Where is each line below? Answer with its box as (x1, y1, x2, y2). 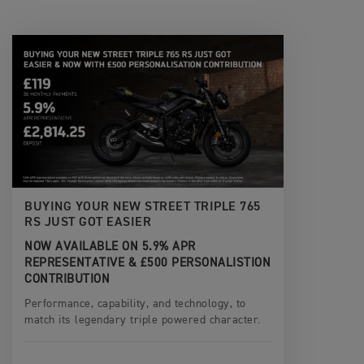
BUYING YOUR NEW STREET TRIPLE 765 (24, 200, 261, 214)
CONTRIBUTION (24, 272, 110, 285)
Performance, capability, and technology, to (24, 297, 246, 310)
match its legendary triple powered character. (24, 314, 261, 326)
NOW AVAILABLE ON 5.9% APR (24, 240, 196, 253)
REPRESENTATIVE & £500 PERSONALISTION (24, 256, 271, 269)
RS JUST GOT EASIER (24, 215, 151, 229)
